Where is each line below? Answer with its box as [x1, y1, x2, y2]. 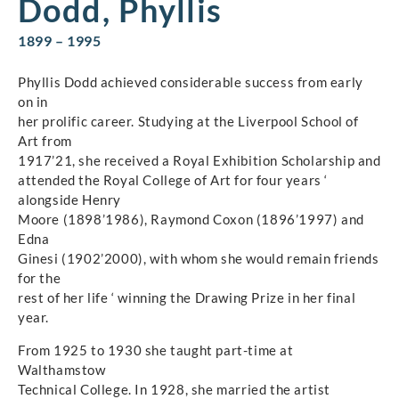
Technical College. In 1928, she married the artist [18, 380, 331, 397]
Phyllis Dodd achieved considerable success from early [18, 74, 363, 91]
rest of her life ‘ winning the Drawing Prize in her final [18, 289, 356, 306]
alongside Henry [18, 191, 121, 208]
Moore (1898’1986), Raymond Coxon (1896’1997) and [18, 211, 364, 228]
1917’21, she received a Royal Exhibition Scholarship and [18, 152, 381, 169]
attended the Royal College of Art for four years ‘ [18, 172, 329, 189]
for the [18, 270, 61, 287]
